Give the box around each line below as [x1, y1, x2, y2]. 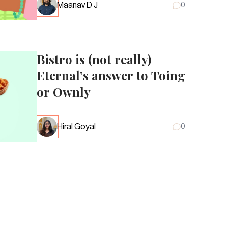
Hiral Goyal [57, 122, 96, 131]
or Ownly [37, 83, 91, 100]
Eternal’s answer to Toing [37, 67, 185, 83]
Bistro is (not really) [37, 50, 151, 67]
